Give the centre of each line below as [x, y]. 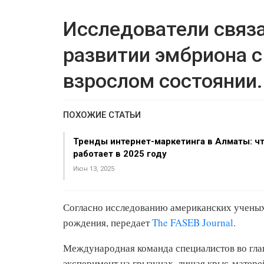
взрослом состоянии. [163, 81]
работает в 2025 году [120, 154]
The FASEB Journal [193, 222]
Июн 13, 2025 [94, 169]
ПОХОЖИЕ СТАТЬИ [102, 115]
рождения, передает [108, 222]
